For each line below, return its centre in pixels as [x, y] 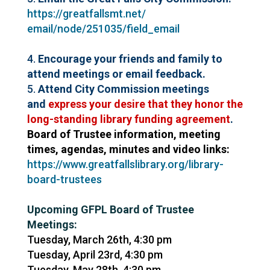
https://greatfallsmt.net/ [86, 14]
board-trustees [64, 180]
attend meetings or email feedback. [116, 74]
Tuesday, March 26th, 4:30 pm [99, 240]
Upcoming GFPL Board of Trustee [110, 210]
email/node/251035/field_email [103, 29]
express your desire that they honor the [145, 104]
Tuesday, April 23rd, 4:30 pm [95, 255]
